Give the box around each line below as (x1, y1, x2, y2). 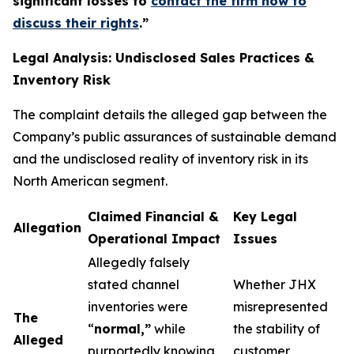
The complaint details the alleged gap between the (13, 107, 327, 122)
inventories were (88, 299, 188, 314)
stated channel (88, 277, 179, 292)
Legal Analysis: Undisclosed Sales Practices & (13, 50, 314, 66)
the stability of (233, 321, 320, 337)
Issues (233, 231, 277, 247)
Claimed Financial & (88, 209, 219, 224)
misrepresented (233, 299, 328, 314)
